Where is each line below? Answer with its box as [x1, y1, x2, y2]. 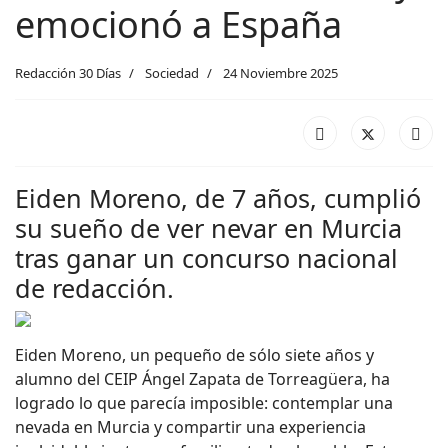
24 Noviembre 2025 [223, 64, 338, 83]
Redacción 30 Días [15, 64, 121, 83]
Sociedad [145, 64, 199, 83]
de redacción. [15, 271, 174, 306]
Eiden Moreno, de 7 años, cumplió [15, 181, 421, 216]
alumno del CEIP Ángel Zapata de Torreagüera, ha [15, 368, 390, 391]
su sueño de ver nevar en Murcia [15, 211, 402, 246]
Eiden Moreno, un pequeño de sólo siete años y [15, 344, 374, 367]
